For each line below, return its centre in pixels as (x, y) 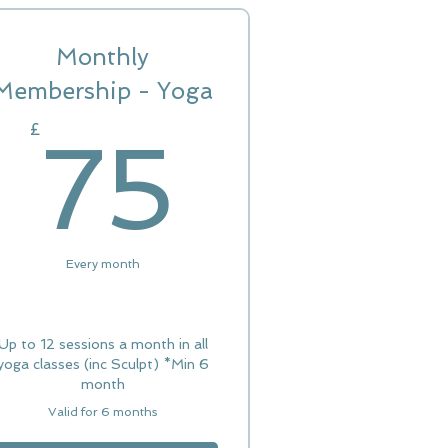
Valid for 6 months (103, 412)
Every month (102, 264)
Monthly (103, 56)
